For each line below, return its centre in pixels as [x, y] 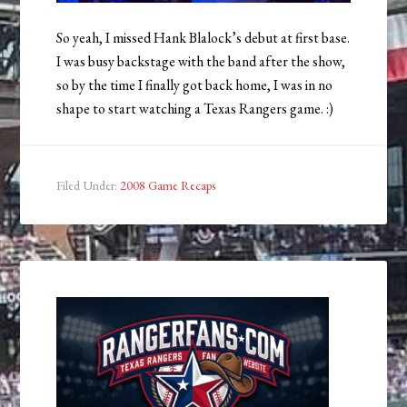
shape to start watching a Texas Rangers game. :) [195, 109]
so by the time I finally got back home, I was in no [195, 85]
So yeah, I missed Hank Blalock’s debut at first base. [203, 38]
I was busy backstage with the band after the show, [201, 62]
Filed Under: [89, 186]
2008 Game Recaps [168, 186]
